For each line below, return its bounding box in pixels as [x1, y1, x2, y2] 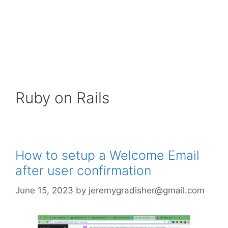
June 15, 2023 [15, 185, 73, 195]
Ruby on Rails [15, 89, 109, 107]
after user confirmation [15, 163, 151, 178]
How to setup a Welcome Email [15, 148, 199, 163]
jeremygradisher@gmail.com [89, 185, 205, 195]
